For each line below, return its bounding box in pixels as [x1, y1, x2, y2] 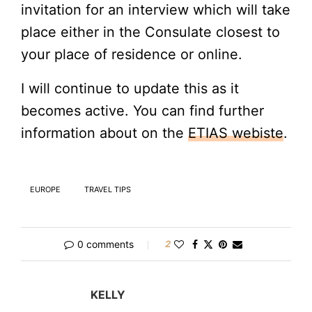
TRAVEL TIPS [84, 184, 131, 194]
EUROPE [30, 184, 61, 194]
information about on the [21, 124, 188, 141]
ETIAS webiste [188, 124, 283, 141]
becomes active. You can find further [21, 102, 264, 119]
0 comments [77, 237, 134, 250]
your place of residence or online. [21, 45, 242, 63]
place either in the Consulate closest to [21, 23, 280, 40]
